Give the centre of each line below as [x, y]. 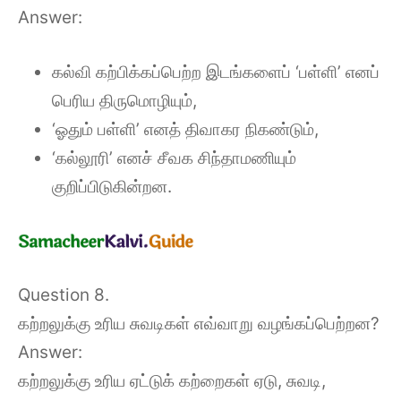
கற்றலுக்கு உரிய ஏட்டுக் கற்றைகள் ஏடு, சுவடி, [172, 380]
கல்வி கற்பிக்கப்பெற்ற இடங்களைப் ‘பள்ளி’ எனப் [216, 72]
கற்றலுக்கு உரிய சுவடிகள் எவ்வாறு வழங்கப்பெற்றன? [199, 323]
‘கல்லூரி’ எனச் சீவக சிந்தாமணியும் [174, 158]
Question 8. [64, 294]
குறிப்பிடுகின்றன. [112, 186]
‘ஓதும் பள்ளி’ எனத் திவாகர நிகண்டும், [185, 129]
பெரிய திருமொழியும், [124, 100]
